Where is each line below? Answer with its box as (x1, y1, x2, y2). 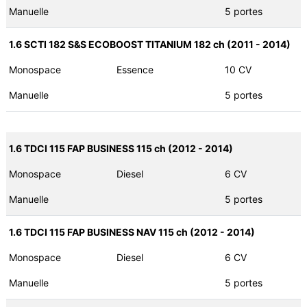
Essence (116, 64, 154, 76)
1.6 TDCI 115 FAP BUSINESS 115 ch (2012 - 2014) (8, 143, 233, 155)
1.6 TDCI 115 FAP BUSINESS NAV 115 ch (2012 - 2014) (8, 226, 255, 238)
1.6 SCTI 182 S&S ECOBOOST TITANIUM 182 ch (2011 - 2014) (8, 38, 291, 51)
